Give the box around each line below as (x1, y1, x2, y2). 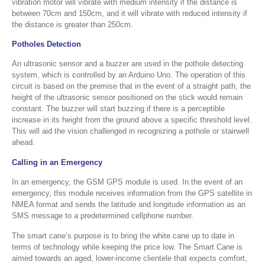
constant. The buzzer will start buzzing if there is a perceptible (12, 104, 225, 114)
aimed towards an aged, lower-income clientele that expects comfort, (12, 253, 247, 263)
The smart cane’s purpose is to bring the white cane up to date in (12, 231, 234, 240)
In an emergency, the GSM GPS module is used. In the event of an (12, 177, 243, 187)
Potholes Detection (12, 40, 81, 49)
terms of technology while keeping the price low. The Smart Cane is (12, 242, 243, 251)
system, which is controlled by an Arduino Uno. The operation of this (12, 70, 245, 80)
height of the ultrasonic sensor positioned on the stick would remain (12, 93, 243, 102)
